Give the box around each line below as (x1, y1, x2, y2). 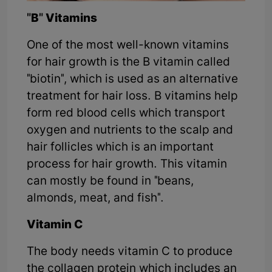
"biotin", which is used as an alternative (27, 72, 238, 87)
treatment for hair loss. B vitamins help (27, 89, 238, 104)
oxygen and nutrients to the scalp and (27, 123, 233, 138)
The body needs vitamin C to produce (27, 244, 233, 260)
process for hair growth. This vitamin (27, 157, 227, 172)
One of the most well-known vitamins (27, 38, 229, 53)
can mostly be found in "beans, (27, 174, 194, 189)
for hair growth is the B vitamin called (27, 55, 230, 70)
